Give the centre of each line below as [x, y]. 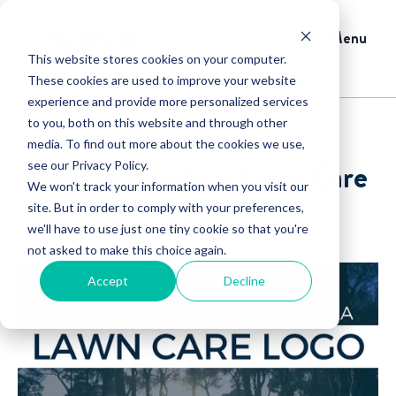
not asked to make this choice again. [126, 249]
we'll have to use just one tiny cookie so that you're [168, 228]
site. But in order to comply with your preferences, [165, 207]
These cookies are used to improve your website [161, 80]
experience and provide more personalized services [168, 101]
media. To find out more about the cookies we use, [166, 143]
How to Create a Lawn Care [198, 177]
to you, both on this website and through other [157, 122]
